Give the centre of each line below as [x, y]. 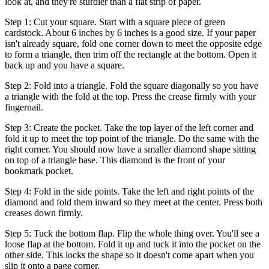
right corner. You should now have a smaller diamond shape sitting [130, 150]
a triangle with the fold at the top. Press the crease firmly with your [130, 97]
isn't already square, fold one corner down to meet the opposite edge [133, 44]
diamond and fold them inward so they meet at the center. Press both [134, 202]
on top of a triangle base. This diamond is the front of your [115, 160]
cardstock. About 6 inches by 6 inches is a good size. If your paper [130, 33]
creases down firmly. [44, 213]
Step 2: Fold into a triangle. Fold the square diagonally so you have [131, 86]
